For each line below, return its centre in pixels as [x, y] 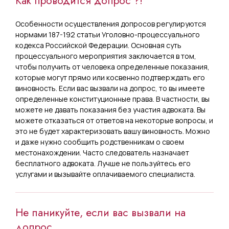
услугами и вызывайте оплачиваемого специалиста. [105, 174]
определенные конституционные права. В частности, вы [112, 99]
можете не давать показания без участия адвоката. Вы [110, 109]
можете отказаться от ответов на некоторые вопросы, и [114, 120]
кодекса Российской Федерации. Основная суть [98, 45]
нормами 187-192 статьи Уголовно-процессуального [108, 34]
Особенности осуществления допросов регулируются [111, 24]
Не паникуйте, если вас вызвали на [100, 212]
